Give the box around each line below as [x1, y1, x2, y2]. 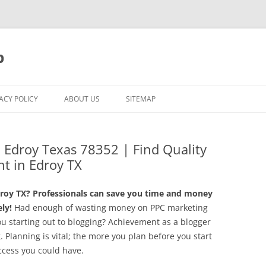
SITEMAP [126, 94, 156, 104]
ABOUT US [64, 94, 100, 104]
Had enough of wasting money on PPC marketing [12, 202, 208, 213]
